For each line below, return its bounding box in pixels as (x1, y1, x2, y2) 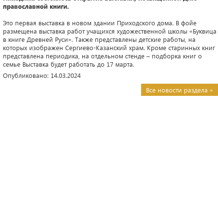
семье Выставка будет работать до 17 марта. (3, 60, 134, 68)
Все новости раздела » (146, 86, 213, 94)
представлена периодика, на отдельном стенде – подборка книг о (3, 52, 202, 60)
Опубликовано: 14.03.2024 (3, 71, 81, 79)
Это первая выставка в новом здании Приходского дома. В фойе (3, 18, 197, 27)
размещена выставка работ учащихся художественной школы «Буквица (3, 27, 217, 35)
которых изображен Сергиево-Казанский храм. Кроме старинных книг (3, 43, 215, 52)
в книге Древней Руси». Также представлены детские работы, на (3, 35, 196, 43)
